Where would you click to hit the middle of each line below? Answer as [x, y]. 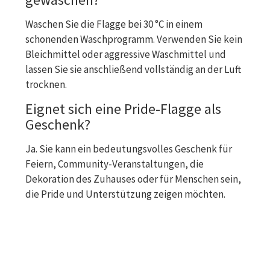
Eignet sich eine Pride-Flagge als [123, 108]
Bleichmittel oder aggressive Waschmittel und [126, 54]
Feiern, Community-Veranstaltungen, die [115, 164]
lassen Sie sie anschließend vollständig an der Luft [133, 69]
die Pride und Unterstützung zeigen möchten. [125, 194]
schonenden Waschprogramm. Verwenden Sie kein [134, 39]
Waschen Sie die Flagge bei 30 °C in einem [114, 24]
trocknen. [46, 84]
